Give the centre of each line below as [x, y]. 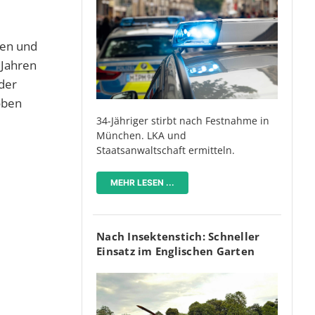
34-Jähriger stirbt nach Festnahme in [183, 121]
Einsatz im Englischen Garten [175, 251]
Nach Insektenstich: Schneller [178, 237]
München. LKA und [141, 136]
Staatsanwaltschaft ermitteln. [166, 150]
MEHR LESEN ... [142, 183]
